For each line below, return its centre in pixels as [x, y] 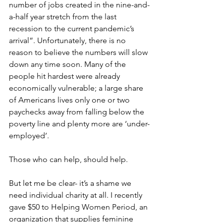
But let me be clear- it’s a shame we [71, 183]
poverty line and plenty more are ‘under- [79, 124]
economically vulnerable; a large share [77, 88]
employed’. [30, 136]
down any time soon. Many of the [68, 64]
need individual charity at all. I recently [77, 195]
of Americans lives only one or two [70, 100]
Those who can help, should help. [68, 159]
